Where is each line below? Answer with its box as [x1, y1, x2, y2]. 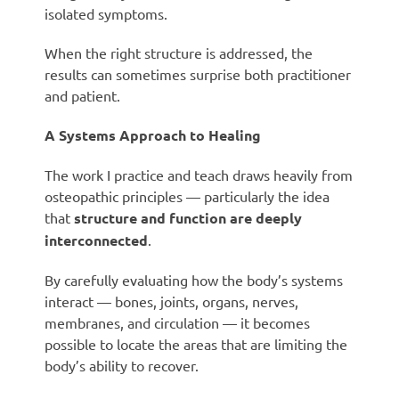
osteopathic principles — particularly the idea [45, 186, 330, 205]
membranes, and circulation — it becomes [45, 313, 310, 331]
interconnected [45, 230, 148, 249]
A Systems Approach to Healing [45, 125, 261, 144]
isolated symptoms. [45, 4, 167, 22]
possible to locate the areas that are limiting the [45, 334, 347, 353]
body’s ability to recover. [45, 355, 199, 374]
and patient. [45, 85, 120, 104]
